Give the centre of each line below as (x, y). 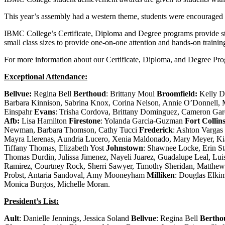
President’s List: (31, 201)
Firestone (85, 121)
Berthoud (90, 93)
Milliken (161, 175)
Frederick (156, 130)
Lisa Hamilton (45, 121)
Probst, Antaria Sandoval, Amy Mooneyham (75, 175)
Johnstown (125, 148)
